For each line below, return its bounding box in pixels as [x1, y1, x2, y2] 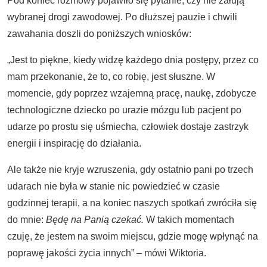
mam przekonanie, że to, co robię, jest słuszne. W [7, 72, 215, 82]
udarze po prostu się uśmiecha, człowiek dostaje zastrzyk [7, 122, 249, 132]
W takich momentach [144, 215, 234, 225]
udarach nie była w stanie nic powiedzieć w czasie [7, 181, 220, 191]
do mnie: [7, 215, 46, 225]
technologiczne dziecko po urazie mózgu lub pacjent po [7, 105, 241, 115]
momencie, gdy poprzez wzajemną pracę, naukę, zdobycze [7, 88, 256, 98]
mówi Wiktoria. [144, 248, 206, 258]
